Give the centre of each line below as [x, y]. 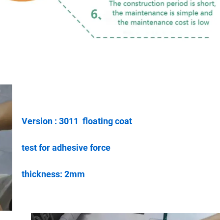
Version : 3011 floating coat [77, 121]
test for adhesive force [66, 148]
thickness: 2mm [53, 174]
